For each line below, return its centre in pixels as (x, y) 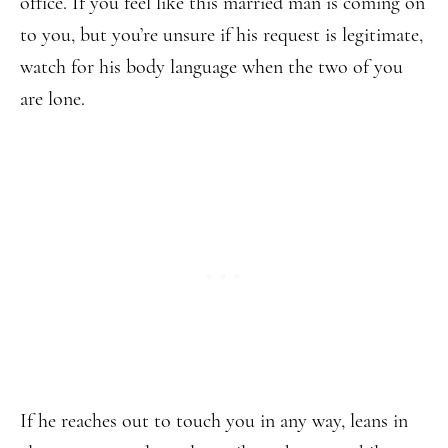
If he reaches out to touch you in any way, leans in (214, 421)
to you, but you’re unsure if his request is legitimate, (221, 35)
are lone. (52, 99)
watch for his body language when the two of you (211, 67)
